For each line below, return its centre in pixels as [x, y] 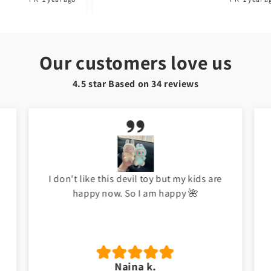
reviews [180, 84]
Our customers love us [135, 63]
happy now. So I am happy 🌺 [135, 194]
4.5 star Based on [112, 84]
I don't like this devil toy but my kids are [135, 179]
